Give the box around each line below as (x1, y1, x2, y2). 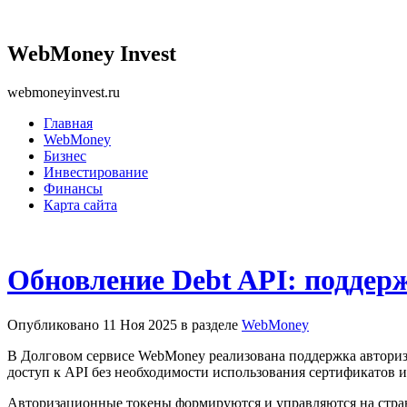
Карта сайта (44, 196, 117, 213)
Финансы (44, 180, 103, 196)
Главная (44, 114, 93, 131)
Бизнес (44, 147, 86, 164)
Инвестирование (44, 164, 148, 180)
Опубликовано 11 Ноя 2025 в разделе (7, 316, 242, 333)
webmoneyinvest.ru (7, 84, 120, 100)
